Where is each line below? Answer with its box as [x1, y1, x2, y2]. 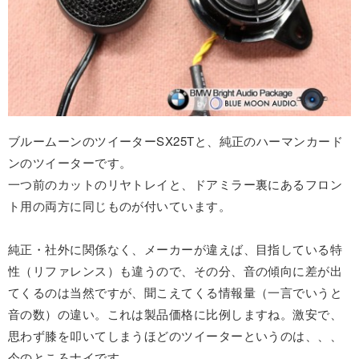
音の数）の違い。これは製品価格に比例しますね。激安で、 [8, 305, 343, 323]
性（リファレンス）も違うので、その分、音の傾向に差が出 [8, 262, 343, 280]
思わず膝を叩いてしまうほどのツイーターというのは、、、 [8, 327, 343, 345]
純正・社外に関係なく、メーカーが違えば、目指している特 [8, 240, 343, 258]
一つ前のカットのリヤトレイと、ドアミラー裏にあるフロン [8, 175, 343, 193]
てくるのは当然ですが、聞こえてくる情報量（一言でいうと [8, 284, 343, 301]
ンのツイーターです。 [8, 154, 132, 171]
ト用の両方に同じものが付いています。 [8, 197, 232, 215]
